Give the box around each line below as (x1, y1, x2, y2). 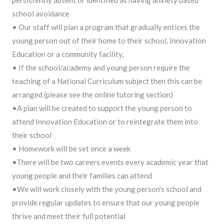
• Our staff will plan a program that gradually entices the (12, 22, 200, 31)
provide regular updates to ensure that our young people (12, 197, 199, 207)
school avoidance (12, 8, 69, 18)
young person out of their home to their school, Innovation (12, 35, 206, 45)
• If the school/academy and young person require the (12, 62, 190, 72)
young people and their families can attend (12, 170, 152, 180)
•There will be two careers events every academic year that (12, 157, 208, 166)
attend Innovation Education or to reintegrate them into (12, 116, 198, 126)
